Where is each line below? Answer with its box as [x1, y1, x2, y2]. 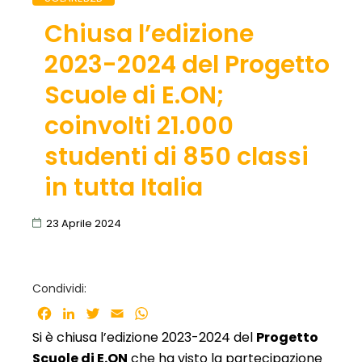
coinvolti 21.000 [44, 108, 234, 143]
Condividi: [32, 280, 86, 297]
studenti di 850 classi [44, 139, 309, 174]
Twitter [102, 303, 148, 322]
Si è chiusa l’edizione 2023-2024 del [32, 327, 256, 347]
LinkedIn [78, 303, 128, 322]
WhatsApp [150, 303, 218, 322]
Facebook [53, 303, 117, 322]
